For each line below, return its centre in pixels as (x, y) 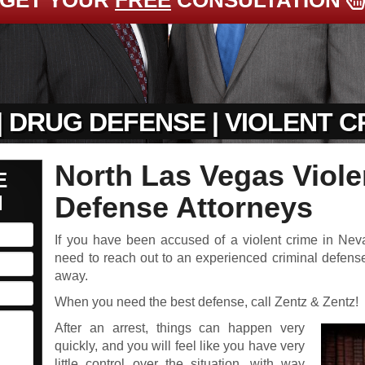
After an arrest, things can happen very (180, 328)
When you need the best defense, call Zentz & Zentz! (207, 302)
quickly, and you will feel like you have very (180, 346)
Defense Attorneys (184, 207)
